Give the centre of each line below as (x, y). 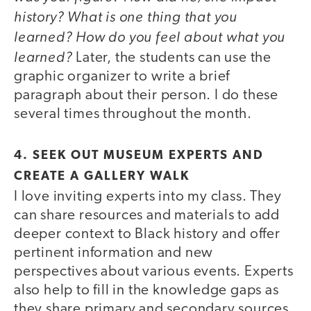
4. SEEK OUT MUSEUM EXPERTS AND (139, 155)
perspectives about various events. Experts (154, 271)
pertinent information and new (114, 253)
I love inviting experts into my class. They (148, 196)
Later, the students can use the (172, 58)
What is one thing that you (153, 17)
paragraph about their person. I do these (146, 96)
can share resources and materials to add (147, 215)
